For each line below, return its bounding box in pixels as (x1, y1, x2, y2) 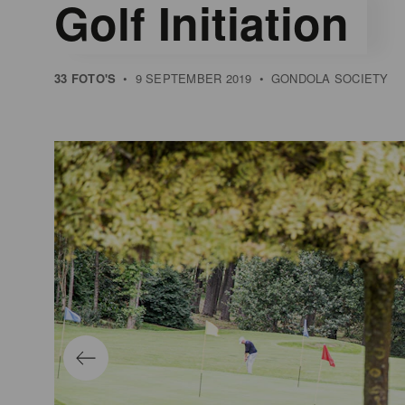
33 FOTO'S (54, 69, 117, 87)
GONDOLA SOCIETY (270, 69, 389, 87)
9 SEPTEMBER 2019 (135, 69, 252, 87)
